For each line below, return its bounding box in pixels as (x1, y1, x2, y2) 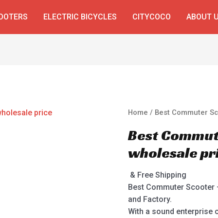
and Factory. (128, 195, 172, 204)
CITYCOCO (132, 12, 171, 21)
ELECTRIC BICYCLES (43, 12, 117, 21)
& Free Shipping (130, 170, 187, 180)
